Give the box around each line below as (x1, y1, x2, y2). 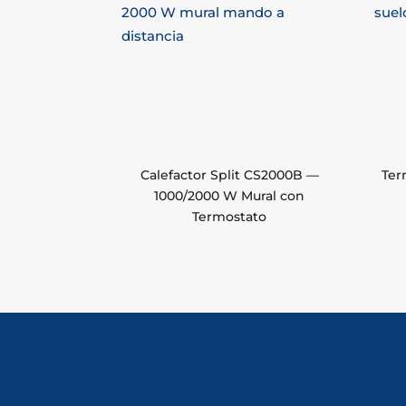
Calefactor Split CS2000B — (140, 167, 319, 184)
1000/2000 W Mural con (154, 188, 305, 205)
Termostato (192, 208, 267, 226)
